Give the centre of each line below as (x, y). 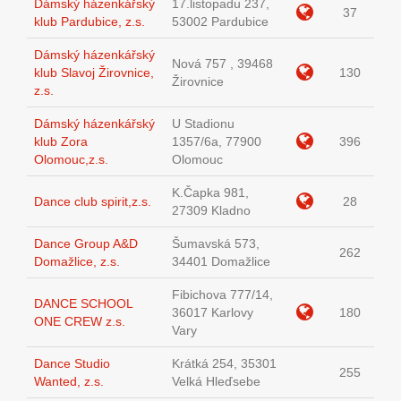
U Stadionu (203, 124)
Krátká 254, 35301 (224, 364)
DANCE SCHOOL (83, 304)
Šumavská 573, (216, 244)
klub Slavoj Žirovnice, (94, 73)
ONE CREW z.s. (80, 322)
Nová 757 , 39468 (222, 64)
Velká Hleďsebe (216, 382)
